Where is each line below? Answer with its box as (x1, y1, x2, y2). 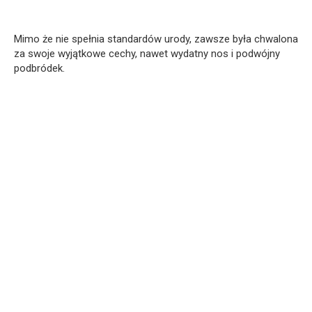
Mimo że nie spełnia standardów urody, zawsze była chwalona (14, 32, 298, 45)
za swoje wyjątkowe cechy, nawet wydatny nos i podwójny (14, 47, 280, 60)
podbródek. (14, 61, 65, 75)
